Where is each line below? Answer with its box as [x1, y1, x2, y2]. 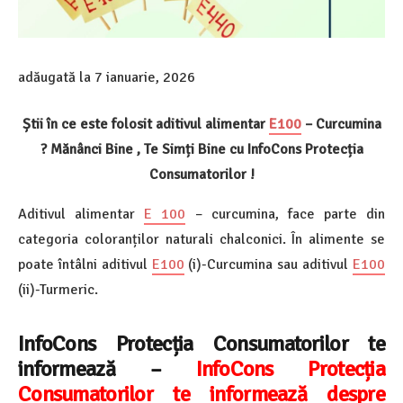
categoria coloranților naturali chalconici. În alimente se [18, 230, 385, 248]
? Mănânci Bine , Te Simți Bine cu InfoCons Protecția [40, 140, 363, 158]
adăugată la [18, 68, 94, 86]
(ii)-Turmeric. [18, 281, 98, 299]
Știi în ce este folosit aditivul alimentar [22, 115, 269, 133]
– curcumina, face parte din [185, 205, 385, 223]
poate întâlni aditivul [18, 255, 152, 273]
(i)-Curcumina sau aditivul [184, 255, 354, 273]
